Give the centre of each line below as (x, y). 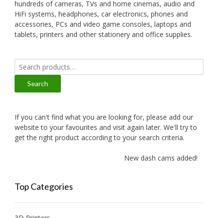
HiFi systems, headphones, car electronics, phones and (101, 14)
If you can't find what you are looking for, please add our (104, 117)
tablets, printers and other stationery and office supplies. (103, 35)
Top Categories (44, 187)
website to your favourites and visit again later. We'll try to (106, 127)
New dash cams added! (157, 158)
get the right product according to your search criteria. (100, 138)
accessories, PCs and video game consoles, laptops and (103, 24)
